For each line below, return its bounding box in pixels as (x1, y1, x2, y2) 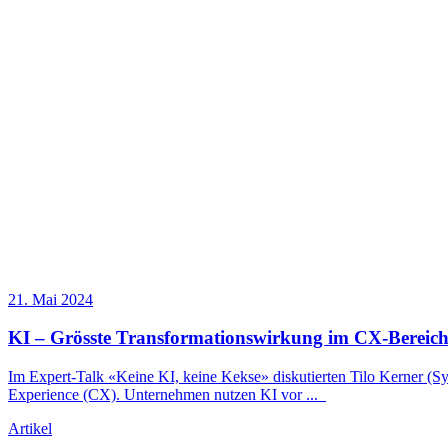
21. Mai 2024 (8, 290, 93, 308)
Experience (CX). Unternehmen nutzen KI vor (8, 386, 306, 404)
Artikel (8, 420, 52, 438)
